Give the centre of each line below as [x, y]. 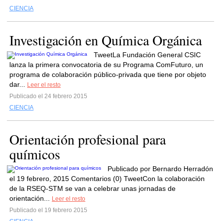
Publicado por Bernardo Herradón [160, 169]
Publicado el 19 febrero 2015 [48, 210]
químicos [35, 154]
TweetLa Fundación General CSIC [147, 55]
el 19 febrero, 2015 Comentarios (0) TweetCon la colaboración [107, 179]
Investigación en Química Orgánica [106, 40]
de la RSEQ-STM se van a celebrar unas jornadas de [92, 188]
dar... [18, 84]
